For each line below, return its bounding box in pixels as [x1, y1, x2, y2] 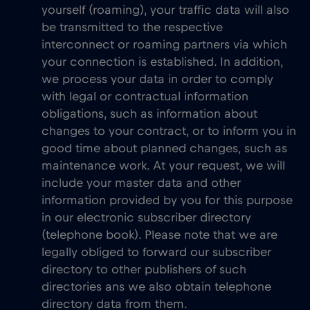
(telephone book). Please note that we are [42, 229, 277, 241]
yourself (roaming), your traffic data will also [42, 4, 289, 17]
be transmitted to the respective [42, 21, 223, 34]
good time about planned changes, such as [42, 143, 287, 155]
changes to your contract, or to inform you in [42, 125, 296, 138]
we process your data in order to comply [42, 73, 273, 86]
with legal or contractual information [42, 91, 248, 103]
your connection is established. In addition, [42, 56, 283, 69]
